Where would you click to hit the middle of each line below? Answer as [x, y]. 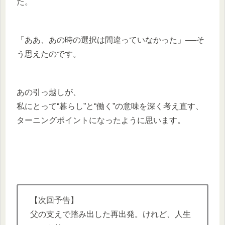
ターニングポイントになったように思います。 [101, 120]
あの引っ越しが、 [49, 92]
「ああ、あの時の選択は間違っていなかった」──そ [110, 40]
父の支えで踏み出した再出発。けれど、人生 [110, 214]
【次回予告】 [54, 200]
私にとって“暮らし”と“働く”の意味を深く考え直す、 [110, 106]
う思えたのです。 [49, 54]
